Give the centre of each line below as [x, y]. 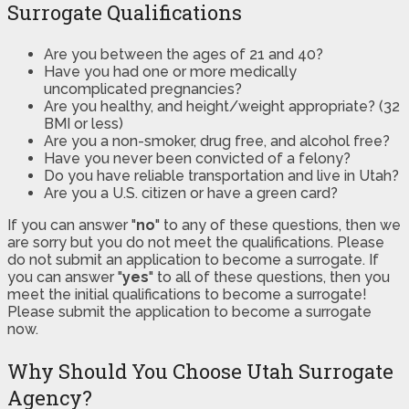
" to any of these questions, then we [278, 225]
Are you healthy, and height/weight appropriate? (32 [222, 106]
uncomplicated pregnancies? [143, 89]
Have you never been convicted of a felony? [197, 158]
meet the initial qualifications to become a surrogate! [187, 294]
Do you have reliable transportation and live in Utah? [221, 175]
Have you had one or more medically [170, 71]
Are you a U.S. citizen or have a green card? [191, 193]
